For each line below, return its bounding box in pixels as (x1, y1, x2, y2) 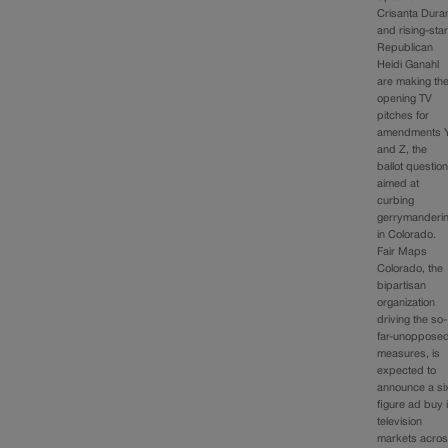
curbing (377, 196, 415, 207)
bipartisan (377, 281, 427, 292)
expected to (377, 366, 437, 377)
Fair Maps (377, 247, 428, 258)
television (377, 417, 423, 428)
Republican (377, 43, 434, 54)
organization (377, 298, 436, 309)
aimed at (377, 179, 420, 190)
